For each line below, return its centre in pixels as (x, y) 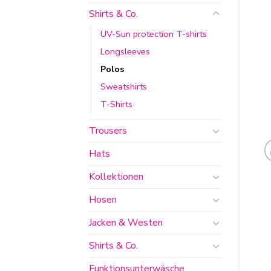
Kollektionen (116, 176)
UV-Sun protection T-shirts (154, 34)
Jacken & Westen (126, 222)
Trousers (108, 130)
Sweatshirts (124, 86)
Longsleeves (125, 51)
